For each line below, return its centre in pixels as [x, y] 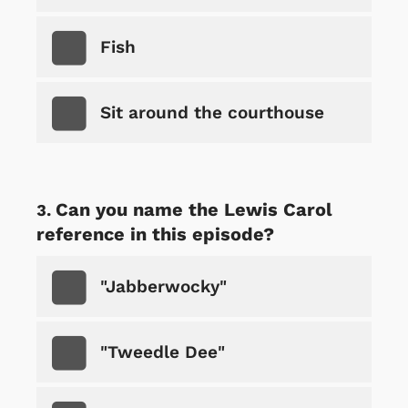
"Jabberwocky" [163, 286]
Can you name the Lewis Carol [194, 209]
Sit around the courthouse [212, 112]
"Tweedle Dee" [163, 352]
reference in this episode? [155, 234]
